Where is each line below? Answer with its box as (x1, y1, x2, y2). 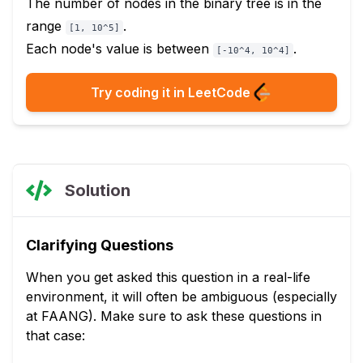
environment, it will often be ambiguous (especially (26, 288, 337, 305)
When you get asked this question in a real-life (26, 269, 310, 285)
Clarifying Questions (26, 237, 173, 254)
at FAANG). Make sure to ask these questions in (26, 308, 322, 324)
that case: (26, 327, 85, 344)
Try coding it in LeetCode (90, 84, 250, 100)
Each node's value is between (26, 41, 213, 57)
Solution (65, 180, 130, 200)
